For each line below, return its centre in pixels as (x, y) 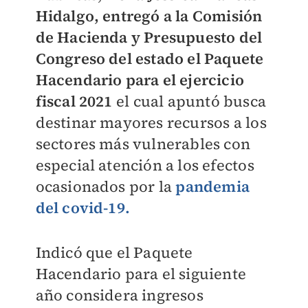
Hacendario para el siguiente (141, 274)
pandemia (212, 186)
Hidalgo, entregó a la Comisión (149, 16)
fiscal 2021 (76, 101)
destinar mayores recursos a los (151, 122)
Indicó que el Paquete (114, 252)
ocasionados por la (104, 186)
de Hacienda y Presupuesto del (149, 37)
